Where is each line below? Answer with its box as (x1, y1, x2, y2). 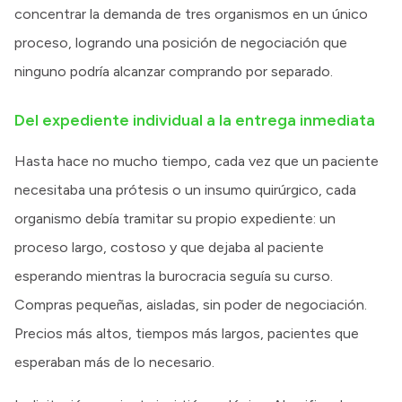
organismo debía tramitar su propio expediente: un (14, 209, 336, 227)
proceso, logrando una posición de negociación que (14, 33, 347, 51)
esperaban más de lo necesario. (14, 353, 214, 371)
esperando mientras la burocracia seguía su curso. (14, 267, 333, 284)
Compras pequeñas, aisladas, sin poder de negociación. (14, 295, 367, 313)
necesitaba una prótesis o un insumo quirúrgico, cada (14, 180, 356, 198)
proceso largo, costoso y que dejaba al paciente (14, 238, 324, 256)
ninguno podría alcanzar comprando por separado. (14, 62, 333, 80)
